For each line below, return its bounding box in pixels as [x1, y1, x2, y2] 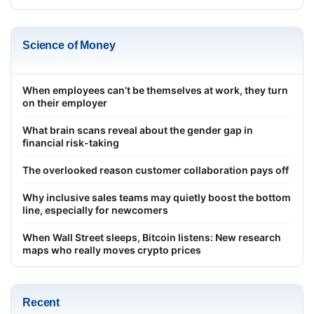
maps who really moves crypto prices [22, 243, 201, 256]
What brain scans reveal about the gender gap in [22, 123, 253, 136]
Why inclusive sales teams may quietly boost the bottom [22, 191, 291, 203]
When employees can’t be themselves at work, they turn [22, 83, 288, 96]
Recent [22, 296, 60, 308]
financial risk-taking [22, 136, 119, 149]
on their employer [22, 96, 107, 109]
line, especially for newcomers [22, 203, 168, 216]
